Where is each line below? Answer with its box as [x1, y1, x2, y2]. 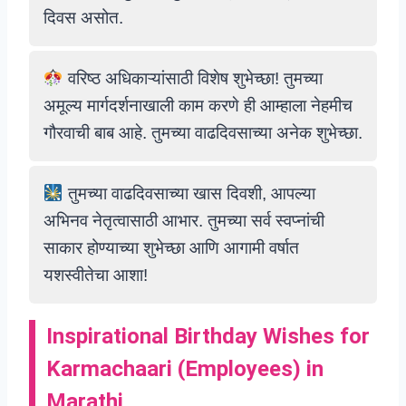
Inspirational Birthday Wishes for [46, 324, 370, 349]
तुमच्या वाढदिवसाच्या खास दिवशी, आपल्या [63, 184, 315, 203]
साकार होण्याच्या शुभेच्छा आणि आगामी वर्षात [43, 238, 299, 257]
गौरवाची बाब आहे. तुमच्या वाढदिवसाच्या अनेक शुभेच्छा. [43, 123, 362, 142]
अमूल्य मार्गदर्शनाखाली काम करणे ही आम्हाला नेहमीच [43, 96, 353, 115]
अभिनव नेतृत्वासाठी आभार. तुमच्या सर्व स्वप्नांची [43, 211, 324, 230]
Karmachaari [46, 356, 172, 382]
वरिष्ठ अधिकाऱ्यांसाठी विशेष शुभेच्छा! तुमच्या [63, 69, 323, 88]
